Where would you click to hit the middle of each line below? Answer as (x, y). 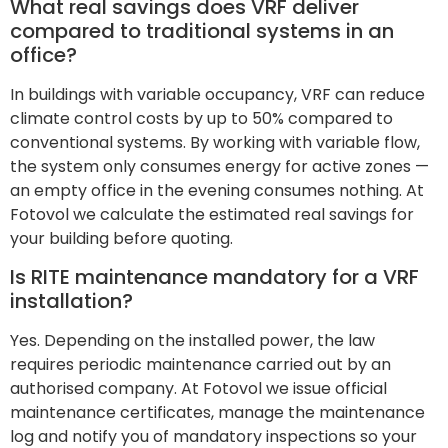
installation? (71, 300)
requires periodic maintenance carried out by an (200, 364)
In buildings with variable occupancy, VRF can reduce (217, 94)
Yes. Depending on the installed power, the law (192, 340)
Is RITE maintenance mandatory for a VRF (214, 276)
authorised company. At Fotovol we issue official (198, 388)
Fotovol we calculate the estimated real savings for (212, 214)
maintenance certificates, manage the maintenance (217, 412)
